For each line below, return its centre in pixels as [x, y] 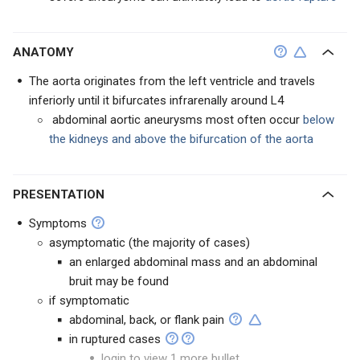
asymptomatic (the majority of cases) [149, 243]
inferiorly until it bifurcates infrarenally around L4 [158, 100]
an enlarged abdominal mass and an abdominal [193, 262]
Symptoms [58, 223]
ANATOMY [48, 52]
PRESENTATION [63, 194]
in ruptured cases [115, 339]
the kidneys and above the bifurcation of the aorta [181, 139]
